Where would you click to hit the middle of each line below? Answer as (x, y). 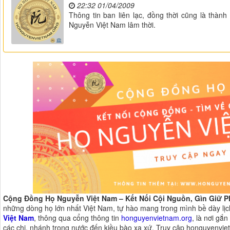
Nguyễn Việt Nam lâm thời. (112, 25)
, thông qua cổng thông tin (78, 218)
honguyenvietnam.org (157, 218)
